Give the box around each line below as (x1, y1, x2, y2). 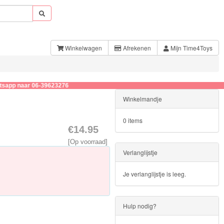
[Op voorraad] (67, 138, 107, 145)
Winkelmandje (122, 94, 162, 103)
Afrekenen (121, 43, 151, 52)
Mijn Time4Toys (169, 43, 212, 52)
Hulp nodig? (122, 201, 156, 210)
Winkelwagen (63, 43, 102, 52)
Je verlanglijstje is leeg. (122, 169, 186, 178)
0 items (122, 116, 142, 124)
